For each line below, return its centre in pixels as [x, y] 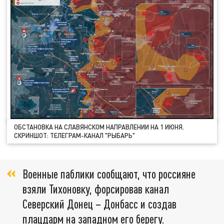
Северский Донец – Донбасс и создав [99, 204]
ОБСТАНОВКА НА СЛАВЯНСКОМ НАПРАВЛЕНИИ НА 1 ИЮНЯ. [99, 127]
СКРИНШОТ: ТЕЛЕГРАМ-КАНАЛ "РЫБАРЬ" [75, 135]
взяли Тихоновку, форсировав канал [96, 189]
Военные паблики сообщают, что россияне [109, 174]
